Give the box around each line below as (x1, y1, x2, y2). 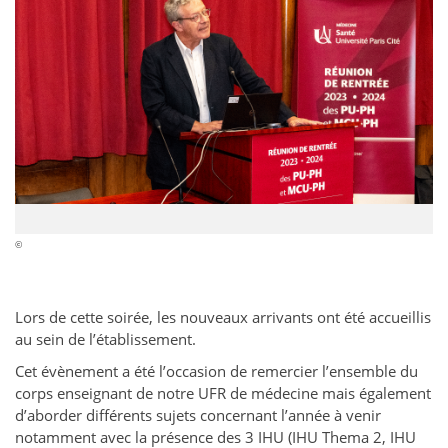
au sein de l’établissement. (15, 329, 196, 350)
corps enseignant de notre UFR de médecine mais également (15, 383, 431, 404)
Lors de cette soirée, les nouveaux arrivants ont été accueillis (15, 307, 431, 328)
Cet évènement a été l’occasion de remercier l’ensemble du (15, 361, 418, 382)
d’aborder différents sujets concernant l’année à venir (15, 405, 381, 426)
